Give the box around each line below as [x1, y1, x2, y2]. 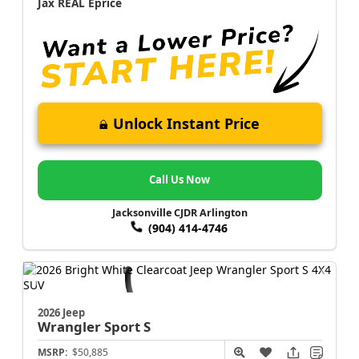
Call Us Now [149, 172, 210, 188]
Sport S [103, 317, 151, 336]
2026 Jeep [37, 305, 85, 320]
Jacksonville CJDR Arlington [111, 206, 248, 220]
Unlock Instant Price [113, 114, 260, 134]
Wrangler [37, 317, 104, 336]
